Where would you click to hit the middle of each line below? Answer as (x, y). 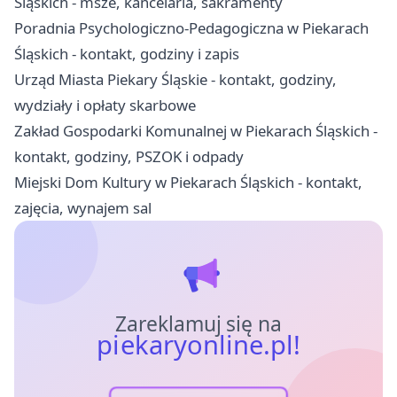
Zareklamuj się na (198, 324)
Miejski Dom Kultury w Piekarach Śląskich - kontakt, (188, 183)
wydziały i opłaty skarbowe (105, 105)
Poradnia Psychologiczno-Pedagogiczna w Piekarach (191, 28)
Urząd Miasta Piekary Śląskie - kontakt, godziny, (175, 80)
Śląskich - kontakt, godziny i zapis (127, 54)
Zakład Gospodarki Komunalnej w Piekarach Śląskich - (196, 131)
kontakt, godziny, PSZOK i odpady (129, 157)
